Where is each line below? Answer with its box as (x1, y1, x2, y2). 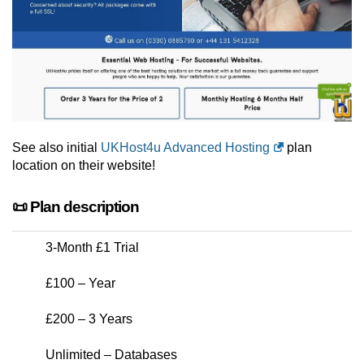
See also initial (12, 141, 101, 155)
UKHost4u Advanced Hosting (101, 141, 270, 155)
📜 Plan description (12, 198, 139, 216)
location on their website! (12, 158, 155, 173)
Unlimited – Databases (45, 348, 177, 362)
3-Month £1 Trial (45, 240, 139, 255)
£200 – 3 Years (45, 312, 132, 327)
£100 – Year (45, 276, 115, 291)
